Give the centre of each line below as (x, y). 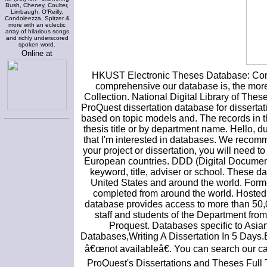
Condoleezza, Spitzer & (37, 18)
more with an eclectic (37, 25)
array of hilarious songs (37, 31)
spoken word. (37, 44)
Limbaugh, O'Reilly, (37, 12)
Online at (37, 53)
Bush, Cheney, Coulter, (37, 5)
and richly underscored (37, 38)
